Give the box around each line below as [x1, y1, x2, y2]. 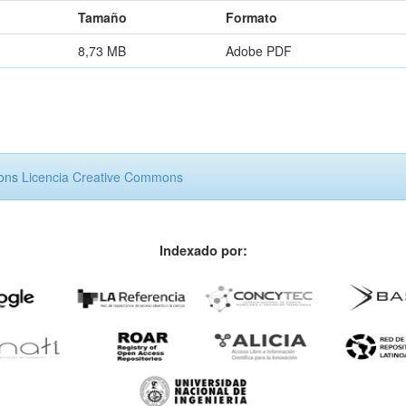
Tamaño [78, 7, 127, 26]
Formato [226, 7, 277, 26]
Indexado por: [159, 240, 247, 260]
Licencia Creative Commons [22, 167, 183, 186]
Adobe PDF [226, 41, 292, 60]
